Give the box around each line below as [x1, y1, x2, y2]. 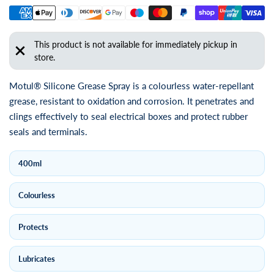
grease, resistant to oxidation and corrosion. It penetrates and [9, 95, 254, 106]
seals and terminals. [9, 126, 87, 137]
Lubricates [18, 254, 55, 264]
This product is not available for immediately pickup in [34, 39, 237, 50]
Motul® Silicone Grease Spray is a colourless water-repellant [9, 80, 254, 91]
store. [34, 52, 55, 62]
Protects [18, 222, 48, 232]
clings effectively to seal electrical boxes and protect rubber [9, 111, 248, 122]
